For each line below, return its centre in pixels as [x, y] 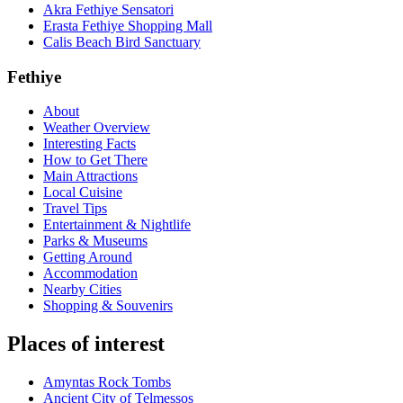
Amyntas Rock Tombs [107, 382]
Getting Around [88, 257]
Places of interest [86, 344]
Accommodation [90, 273]
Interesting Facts [90, 144]
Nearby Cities [82, 290]
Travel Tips [75, 209]
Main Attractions [90, 176]
